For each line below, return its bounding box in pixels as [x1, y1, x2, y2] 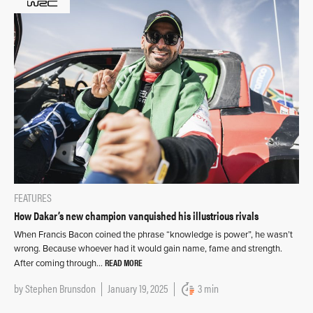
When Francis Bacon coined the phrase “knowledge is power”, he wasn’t [14, 229, 293, 241]
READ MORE [105, 256, 143, 270]
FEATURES [14, 189, 52, 206]
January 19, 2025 [108, 280, 168, 297]
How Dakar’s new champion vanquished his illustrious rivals [14, 208, 259, 224]
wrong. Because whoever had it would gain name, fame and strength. [14, 243, 282, 255]
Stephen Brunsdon [25, 280, 96, 297]
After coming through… [14, 258, 105, 270]
